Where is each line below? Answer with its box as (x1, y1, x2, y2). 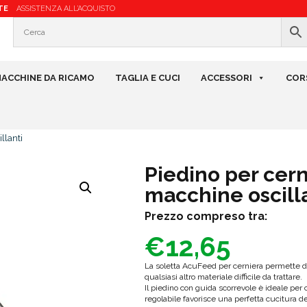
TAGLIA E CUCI (115, 73, 180, 84)
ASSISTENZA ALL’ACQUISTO (16, 4, 115, 13)
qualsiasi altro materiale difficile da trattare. (144, 272, 302, 282)
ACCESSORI (201, 73, 252, 84)
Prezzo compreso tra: (144, 210, 267, 223)
